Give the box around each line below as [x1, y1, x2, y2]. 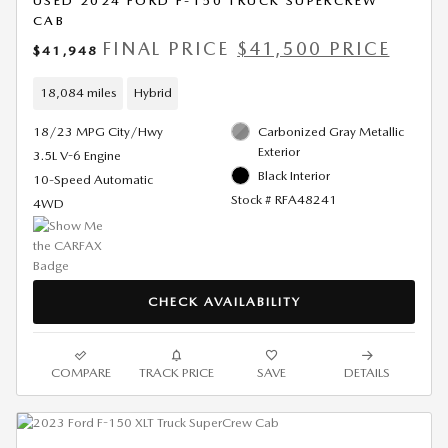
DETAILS [344, 365, 391, 381]
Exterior [258, 143, 300, 159]
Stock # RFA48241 [230, 191, 337, 207]
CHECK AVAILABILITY [147, 293, 301, 309]
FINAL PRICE [101, 37, 230, 59]
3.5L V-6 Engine [33, 147, 121, 163]
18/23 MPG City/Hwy [33, 123, 163, 139]
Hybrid [133, 85, 172, 101]
